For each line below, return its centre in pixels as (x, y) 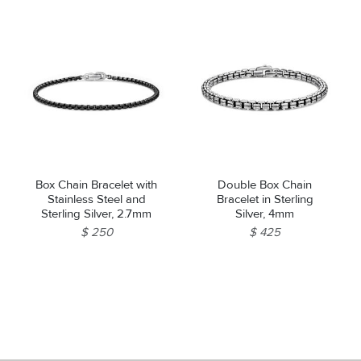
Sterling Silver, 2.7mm (96, 213)
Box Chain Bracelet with (96, 184)
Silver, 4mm (265, 213)
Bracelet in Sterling (265, 199)
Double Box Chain (265, 184)
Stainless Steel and (96, 199)
